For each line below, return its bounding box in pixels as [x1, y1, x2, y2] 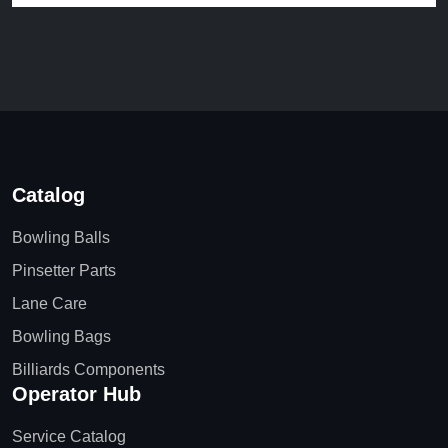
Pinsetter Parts [12, 261, 116, 279]
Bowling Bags [12, 327, 111, 345]
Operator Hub [12, 382, 141, 405]
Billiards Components [12, 360, 165, 378]
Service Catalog [12, 427, 126, 445]
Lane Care [12, 294, 87, 312]
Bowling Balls [12, 228, 110, 246]
